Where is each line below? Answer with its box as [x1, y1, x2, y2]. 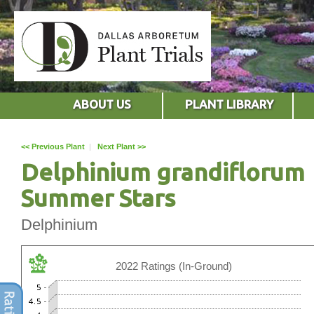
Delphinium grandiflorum [21, 158, 305, 185]
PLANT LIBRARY [185, 97, 274, 111]
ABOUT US [72, 97, 131, 111]
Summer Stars [21, 184, 175, 211]
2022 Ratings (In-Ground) [116, 259, 232, 272]
